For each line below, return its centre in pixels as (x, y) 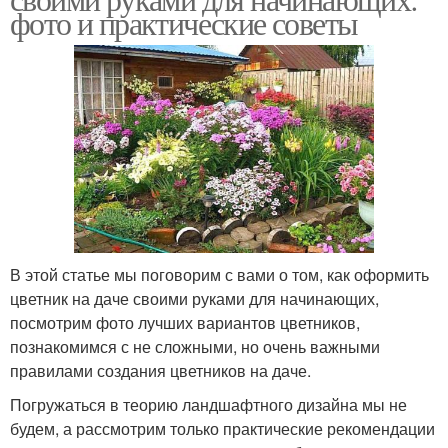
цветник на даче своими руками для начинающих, (194, 298)
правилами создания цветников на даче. (160, 370)
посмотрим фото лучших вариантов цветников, (185, 322)
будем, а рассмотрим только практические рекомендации (222, 428)
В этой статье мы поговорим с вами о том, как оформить (219, 274)
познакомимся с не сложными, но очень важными (195, 346)
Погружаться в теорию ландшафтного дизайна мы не (208, 404)
